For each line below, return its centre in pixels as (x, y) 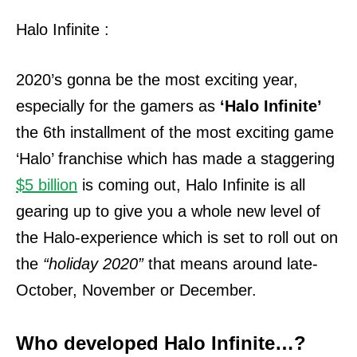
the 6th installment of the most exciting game (175, 132)
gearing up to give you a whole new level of (168, 211)
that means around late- (231, 264)
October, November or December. (136, 290)
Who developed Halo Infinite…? (161, 343)
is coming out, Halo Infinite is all (191, 185)
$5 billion (47, 185)
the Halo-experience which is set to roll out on (177, 237)
